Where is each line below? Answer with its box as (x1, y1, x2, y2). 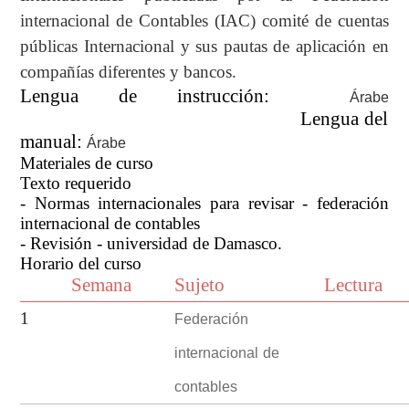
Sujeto (174, 273, 225, 296)
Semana (71, 273, 132, 296)
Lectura (324, 273, 383, 296)
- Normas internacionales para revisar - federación (20, 193, 389, 213)
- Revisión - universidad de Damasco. (20, 233, 283, 253)
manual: (20, 130, 88, 152)
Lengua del (300, 107, 389, 130)
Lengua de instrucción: (20, 84, 350, 107)
